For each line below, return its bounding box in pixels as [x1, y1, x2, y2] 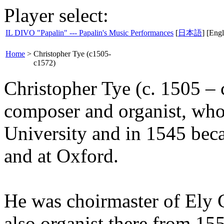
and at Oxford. [4, 145, 118, 166]
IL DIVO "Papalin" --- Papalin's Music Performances [5, 28, 173, 37]
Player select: [4, 4, 108, 26]
